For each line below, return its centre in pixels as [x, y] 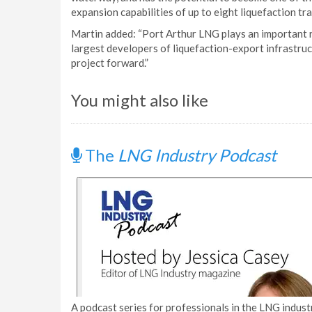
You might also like [140, 100]
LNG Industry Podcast [197, 155]
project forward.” [110, 63]
